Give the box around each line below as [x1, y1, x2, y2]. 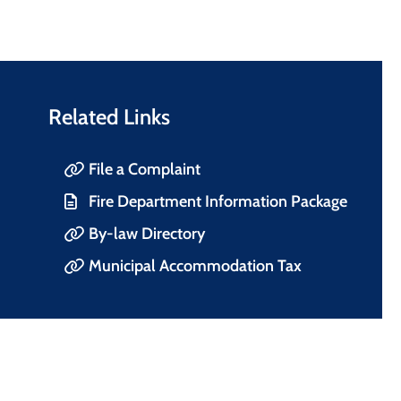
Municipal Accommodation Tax [89, 255, 302, 276]
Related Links [48, 103, 170, 130]
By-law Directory [89, 223, 205, 243]
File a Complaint [89, 158, 200, 179]
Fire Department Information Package [89, 191, 347, 211]
